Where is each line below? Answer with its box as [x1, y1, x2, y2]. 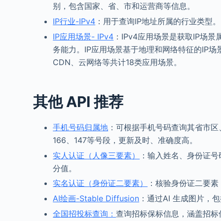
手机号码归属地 [53, 122, 109, 132]
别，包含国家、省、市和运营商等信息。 [53, 1, 195, 11]
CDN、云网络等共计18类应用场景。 [53, 57, 182, 67]
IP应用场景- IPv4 [53, 31, 114, 41]
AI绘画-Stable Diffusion [53, 193, 140, 204]
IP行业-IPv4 [53, 16, 96, 26]
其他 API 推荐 [33, 92, 124, 110]
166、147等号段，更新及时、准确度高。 [53, 135, 198, 145]
